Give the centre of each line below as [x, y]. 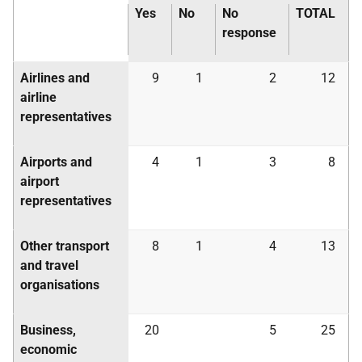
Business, [48, 330]
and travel [49, 265]
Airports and [56, 162]
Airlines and [55, 78]
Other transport [65, 246]
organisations [60, 285]
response [249, 33]
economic [48, 349]
